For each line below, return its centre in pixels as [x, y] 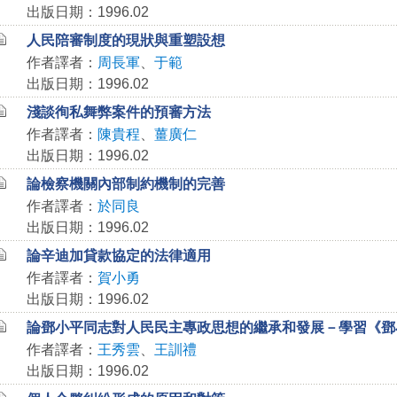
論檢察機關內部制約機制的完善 [125, 184]
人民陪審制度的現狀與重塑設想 [125, 40]
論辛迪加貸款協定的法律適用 [118, 256]
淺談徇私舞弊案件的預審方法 [118, 112]
